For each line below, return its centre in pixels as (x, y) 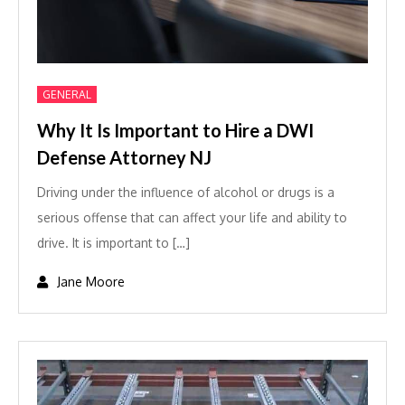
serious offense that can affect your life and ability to (192, 217)
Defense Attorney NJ (124, 157)
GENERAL (67, 94)
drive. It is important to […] (113, 243)
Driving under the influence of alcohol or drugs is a (186, 192)
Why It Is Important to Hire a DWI (175, 130)
